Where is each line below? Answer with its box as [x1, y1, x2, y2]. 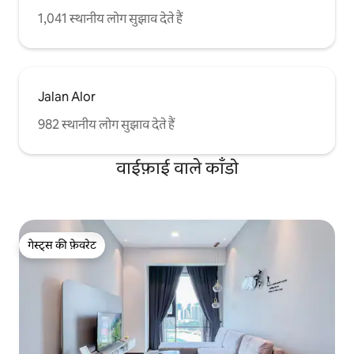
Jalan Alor [38, 88, 96, 105]
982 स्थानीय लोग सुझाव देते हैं [38, 115, 175, 133]
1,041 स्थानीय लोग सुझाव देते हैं [38, 9, 183, 27]
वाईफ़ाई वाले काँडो [115, 156, 239, 179]
